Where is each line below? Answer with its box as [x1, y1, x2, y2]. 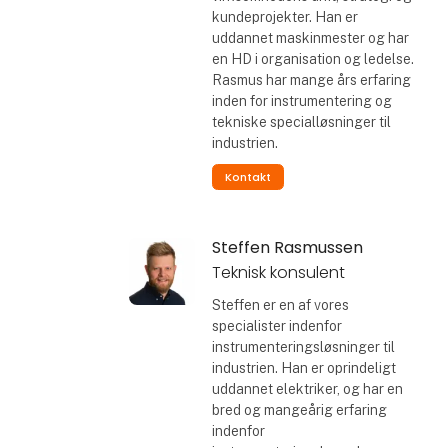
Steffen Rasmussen [211, 236, 363, 260]
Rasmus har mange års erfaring [211, 71, 411, 88]
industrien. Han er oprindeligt [211, 360, 396, 377]
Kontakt [224, 169, 271, 186]
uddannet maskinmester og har [211, 29, 409, 46]
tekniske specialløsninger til [211, 113, 391, 130]
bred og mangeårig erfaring [211, 402, 387, 419]
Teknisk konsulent [211, 261, 345, 285]
